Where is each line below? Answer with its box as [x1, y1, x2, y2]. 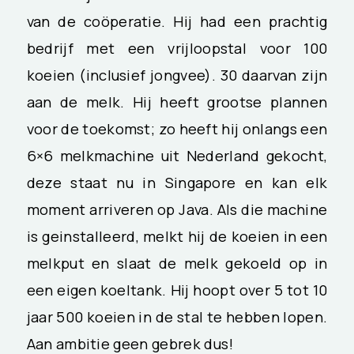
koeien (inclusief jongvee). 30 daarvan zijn [26, 64, 328, 85]
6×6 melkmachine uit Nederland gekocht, [26, 145, 328, 166]
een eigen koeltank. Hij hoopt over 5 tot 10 [26, 279, 328, 300]
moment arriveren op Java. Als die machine [26, 198, 328, 220]
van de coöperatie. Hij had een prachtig [26, 10, 328, 32]
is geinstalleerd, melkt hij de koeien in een [26, 225, 328, 247]
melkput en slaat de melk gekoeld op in [26, 252, 328, 273]
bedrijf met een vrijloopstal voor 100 [26, 37, 328, 58]
